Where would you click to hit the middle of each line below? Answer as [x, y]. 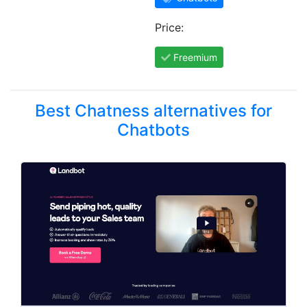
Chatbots [153, 130]
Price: [169, 27]
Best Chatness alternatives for [153, 111]
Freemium [195, 57]
